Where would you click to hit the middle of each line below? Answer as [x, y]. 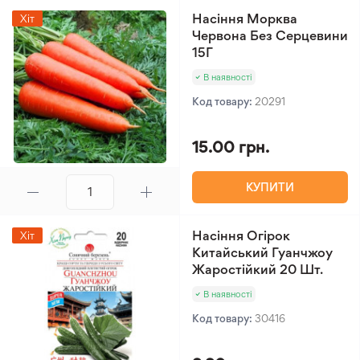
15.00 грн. [231, 147]
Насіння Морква [245, 18]
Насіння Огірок [241, 235]
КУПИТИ [270, 187]
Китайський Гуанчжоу [262, 252]
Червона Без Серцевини [270, 35]
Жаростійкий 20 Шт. [258, 269]
